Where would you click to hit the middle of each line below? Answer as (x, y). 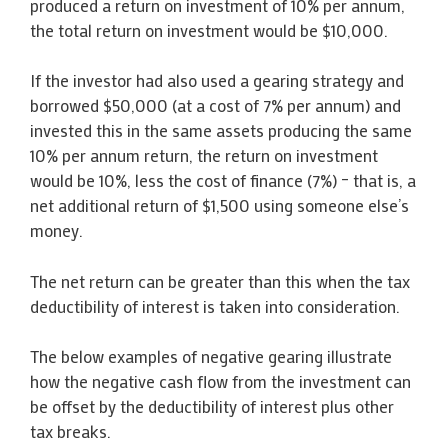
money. (56, 230)
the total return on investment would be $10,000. (209, 29)
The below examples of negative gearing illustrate (211, 356)
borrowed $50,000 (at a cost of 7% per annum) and (215, 105)
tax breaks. (70, 431)
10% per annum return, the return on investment (204, 155)
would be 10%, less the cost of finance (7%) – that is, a (223, 180)
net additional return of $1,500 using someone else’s (219, 205)
